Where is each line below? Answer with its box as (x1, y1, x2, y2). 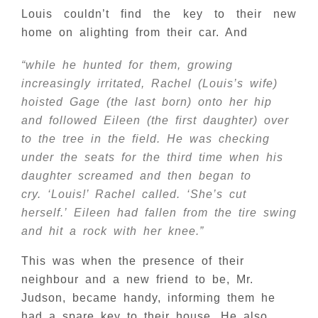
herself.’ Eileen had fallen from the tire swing (21, 207, 297, 219)
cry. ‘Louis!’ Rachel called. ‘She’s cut (21, 188, 246, 200)
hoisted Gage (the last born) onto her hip (21, 96, 272, 108)
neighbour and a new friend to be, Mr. (21, 273, 253, 285)
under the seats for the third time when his (21, 151, 283, 163)
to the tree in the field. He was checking (21, 133, 270, 145)
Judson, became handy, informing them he (21, 292, 275, 304)
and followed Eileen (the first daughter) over (21, 114, 289, 126)
